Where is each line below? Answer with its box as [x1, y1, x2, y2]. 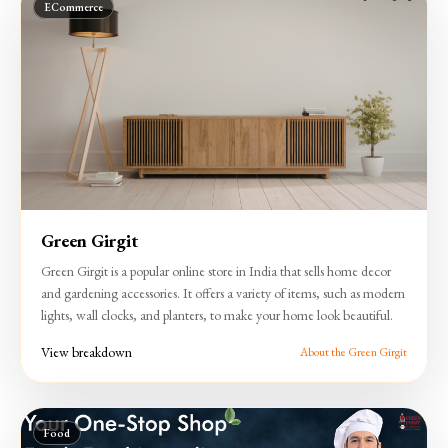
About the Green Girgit [300, 343, 407, 360]
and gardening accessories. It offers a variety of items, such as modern [41, 283, 405, 302]
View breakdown [41, 342, 132, 361]
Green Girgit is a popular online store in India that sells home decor [41, 261, 391, 280]
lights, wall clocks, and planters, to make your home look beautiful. [41, 305, 393, 324]
